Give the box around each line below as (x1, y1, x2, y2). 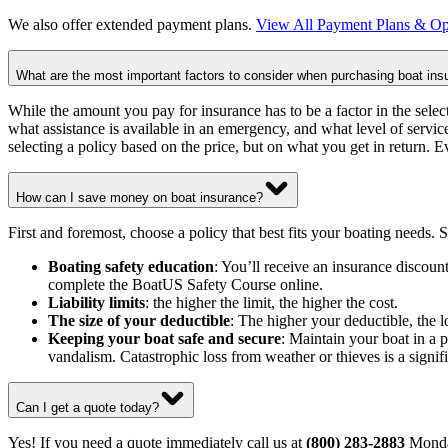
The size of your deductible (48, 311, 230, 329)
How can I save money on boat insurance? (16, 189, 263, 205)
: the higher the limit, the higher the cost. (145, 293, 398, 311)
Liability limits (48, 293, 145, 311)
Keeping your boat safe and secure (48, 329, 281, 347)
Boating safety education (48, 257, 214, 275)
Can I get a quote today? (16, 399, 159, 415)
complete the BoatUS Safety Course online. (48, 275, 323, 293)
